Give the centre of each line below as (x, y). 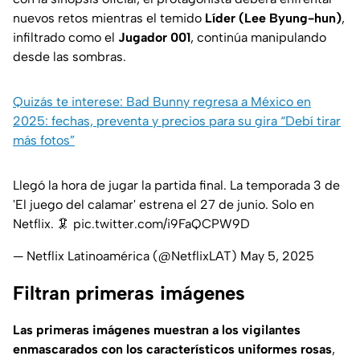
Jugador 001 (154, 38)
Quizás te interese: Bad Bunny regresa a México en (162, 102)
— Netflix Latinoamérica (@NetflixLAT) (127, 256)
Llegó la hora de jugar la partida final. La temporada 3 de (176, 186)
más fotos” (44, 141)
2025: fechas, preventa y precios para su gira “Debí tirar (177, 121)
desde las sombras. (70, 57)
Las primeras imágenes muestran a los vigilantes (157, 330)
